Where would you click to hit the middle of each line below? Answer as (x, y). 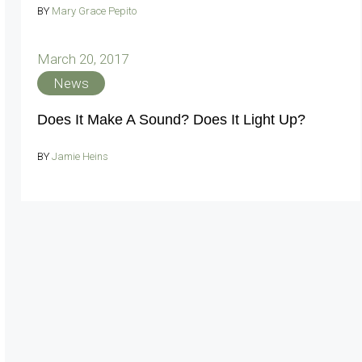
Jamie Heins (80, 156)
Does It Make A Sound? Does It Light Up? (171, 120)
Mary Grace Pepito (94, 11)
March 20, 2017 (83, 59)
